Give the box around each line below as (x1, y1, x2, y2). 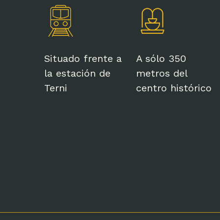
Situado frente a (44, 52, 122, 64)
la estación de (44, 67, 110, 79)
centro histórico (136, 82, 212, 94)
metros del (136, 67, 188, 79)
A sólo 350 (136, 52, 187, 64)
